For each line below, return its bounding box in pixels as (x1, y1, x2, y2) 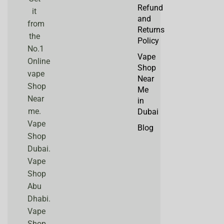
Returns (137, 24, 164, 34)
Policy (137, 35, 159, 45)
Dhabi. (27, 194, 50, 204)
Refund (137, 2, 163, 12)
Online (27, 56, 50, 66)
